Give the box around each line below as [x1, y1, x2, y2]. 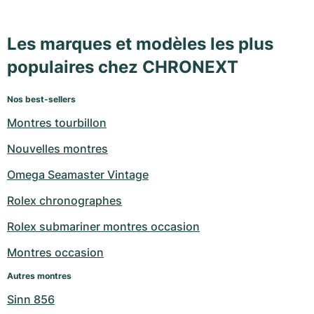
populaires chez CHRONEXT [7, 57, 238, 78]
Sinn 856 [7, 292, 55, 307]
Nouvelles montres [7, 142, 108, 156]
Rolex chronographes [7, 193, 122, 208]
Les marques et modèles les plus [7, 34, 273, 55]
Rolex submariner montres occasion [7, 219, 200, 234]
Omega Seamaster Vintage [7, 168, 149, 182]
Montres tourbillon [7, 116, 107, 130]
